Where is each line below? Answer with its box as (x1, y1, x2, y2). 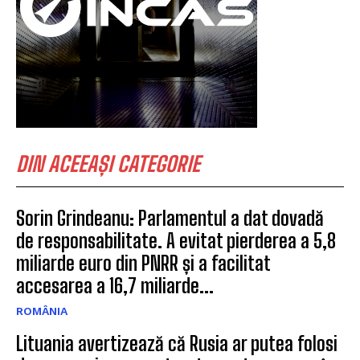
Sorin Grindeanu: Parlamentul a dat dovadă (16, 206, 324, 230)
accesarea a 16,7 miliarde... (16, 273, 214, 297)
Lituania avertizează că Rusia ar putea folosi (16, 331, 337, 355)
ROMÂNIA (16, 304, 67, 317)
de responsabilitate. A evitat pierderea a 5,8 (16, 228, 336, 252)
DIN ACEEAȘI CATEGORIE (16, 150, 200, 177)
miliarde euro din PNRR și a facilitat (16, 251, 271, 275)
